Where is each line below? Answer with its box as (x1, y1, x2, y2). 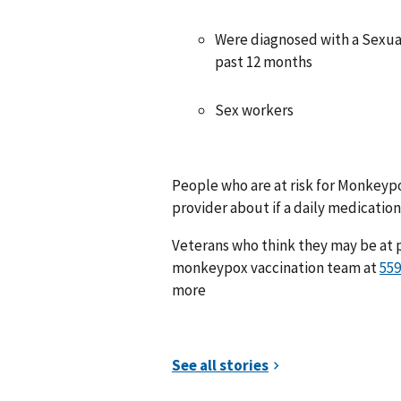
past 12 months (215, 51, 312, 72)
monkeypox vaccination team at (172, 258, 380, 278)
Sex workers (215, 100, 294, 121)
